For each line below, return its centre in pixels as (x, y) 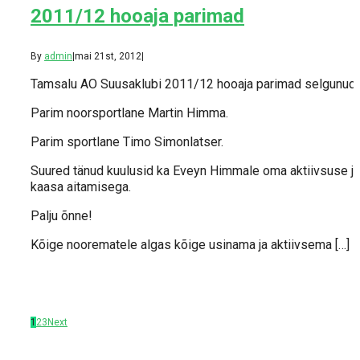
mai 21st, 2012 (108, 56)
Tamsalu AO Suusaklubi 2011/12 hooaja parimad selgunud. (194, 84)
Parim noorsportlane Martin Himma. (131, 112)
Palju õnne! (61, 215)
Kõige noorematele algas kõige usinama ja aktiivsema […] (190, 244)
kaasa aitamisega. (81, 186)
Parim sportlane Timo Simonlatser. (127, 141)
